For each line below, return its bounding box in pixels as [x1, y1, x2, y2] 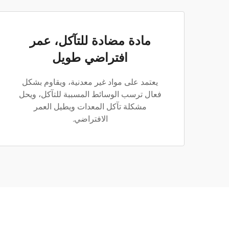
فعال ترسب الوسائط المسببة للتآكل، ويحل [18, 89, 162, 99]
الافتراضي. [72, 114, 108, 124]
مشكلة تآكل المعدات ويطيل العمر [33, 102, 147, 111]
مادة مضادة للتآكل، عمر [29, 33, 151, 48]
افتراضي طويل [52, 50, 128, 65]
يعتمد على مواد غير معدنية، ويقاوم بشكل [22, 77, 158, 87]
